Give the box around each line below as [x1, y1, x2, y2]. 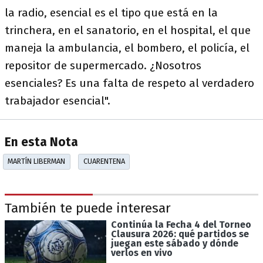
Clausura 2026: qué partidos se [110, 228, 249, 240]
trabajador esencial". [5, 94, 116, 107]
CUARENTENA [83, 157, 125, 166]
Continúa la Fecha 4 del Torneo [110, 218, 251, 230]
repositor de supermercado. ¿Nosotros [5, 59, 201, 72]
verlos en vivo [110, 247, 173, 258]
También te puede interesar [5, 200, 171, 217]
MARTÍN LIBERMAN [8, 157, 66, 166]
